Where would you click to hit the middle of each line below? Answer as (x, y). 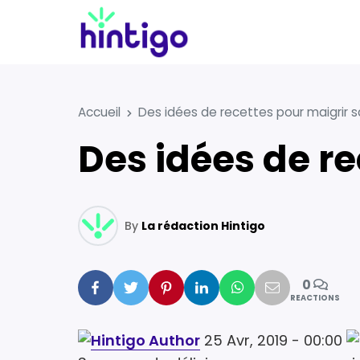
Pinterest (201, 287)
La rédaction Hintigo (203, 226)
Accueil (99, 112)
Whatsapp (275, 287)
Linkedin (235, 287)
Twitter (158, 287)
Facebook (133, 287)
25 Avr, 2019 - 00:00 (273, 340)
